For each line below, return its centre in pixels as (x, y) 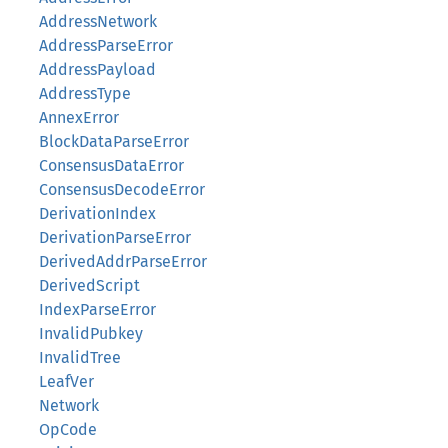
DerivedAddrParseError (123, 261)
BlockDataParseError (114, 141)
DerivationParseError (115, 237)
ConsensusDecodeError (122, 189)
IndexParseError (97, 309)
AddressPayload (97, 69)
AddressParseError (106, 45)
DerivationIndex (97, 213)
